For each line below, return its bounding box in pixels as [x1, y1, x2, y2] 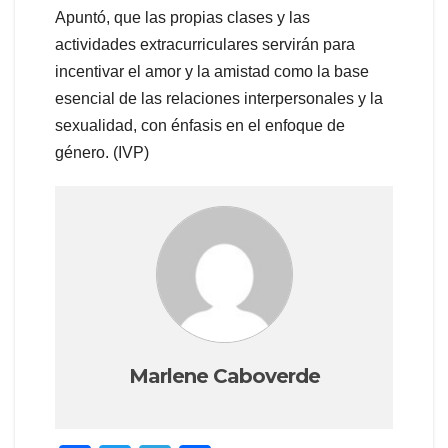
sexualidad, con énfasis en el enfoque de [55, 117, 345, 135]
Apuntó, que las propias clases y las [55, 9, 310, 27]
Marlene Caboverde [128, 364, 320, 389]
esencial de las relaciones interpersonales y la [55, 90, 383, 108]
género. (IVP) [55, 144, 149, 162]
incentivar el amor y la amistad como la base [55, 63, 369, 81]
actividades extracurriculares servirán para [55, 36, 355, 54]
